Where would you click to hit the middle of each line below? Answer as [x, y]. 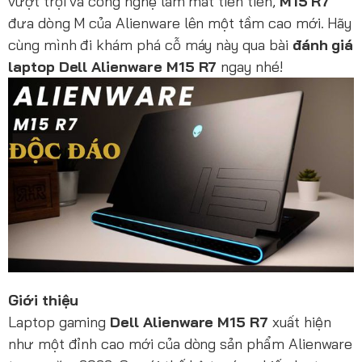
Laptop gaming [59, 322]
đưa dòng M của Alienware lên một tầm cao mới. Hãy [180, 23]
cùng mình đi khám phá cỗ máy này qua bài [150, 44]
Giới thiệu [44, 301]
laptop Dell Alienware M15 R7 [115, 66]
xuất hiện [300, 322]
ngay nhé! [254, 66]
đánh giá [323, 44]
